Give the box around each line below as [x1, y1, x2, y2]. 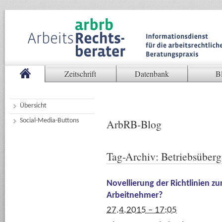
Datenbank [134, 68, 169, 79]
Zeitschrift [64, 68, 96, 79]
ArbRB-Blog [107, 117, 162, 131]
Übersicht [20, 102, 47, 110]
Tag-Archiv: [107, 149, 161, 164]
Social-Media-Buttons [20, 117, 79, 124]
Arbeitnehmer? [107, 191, 163, 200]
